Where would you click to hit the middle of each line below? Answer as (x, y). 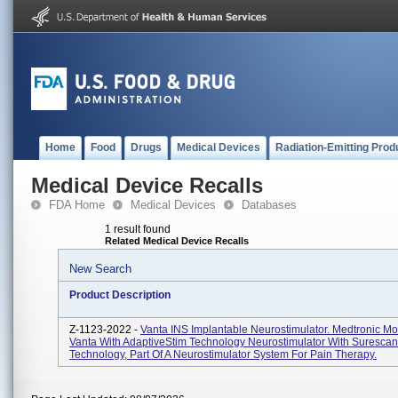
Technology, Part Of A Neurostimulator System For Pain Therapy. (223, 354)
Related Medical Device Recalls (177, 241)
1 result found (138, 229)
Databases (269, 205)
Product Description (120, 295)
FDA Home (77, 205)
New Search (100, 269)
